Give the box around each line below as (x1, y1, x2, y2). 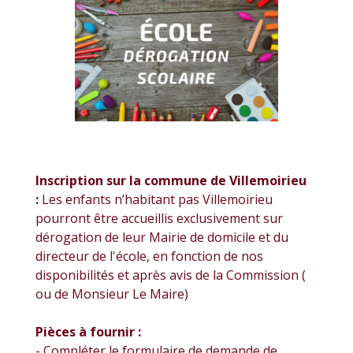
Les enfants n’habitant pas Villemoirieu (42, 190, 273, 208)
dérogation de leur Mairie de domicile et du (35, 228, 288, 246)
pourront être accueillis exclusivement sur (35, 209, 283, 227)
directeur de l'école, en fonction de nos (35, 247, 263, 265)
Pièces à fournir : (35, 322, 141, 340)
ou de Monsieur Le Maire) (35, 284, 188, 303)
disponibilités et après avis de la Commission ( (35, 266, 306, 284)
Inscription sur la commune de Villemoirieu (35, 171, 307, 189)
